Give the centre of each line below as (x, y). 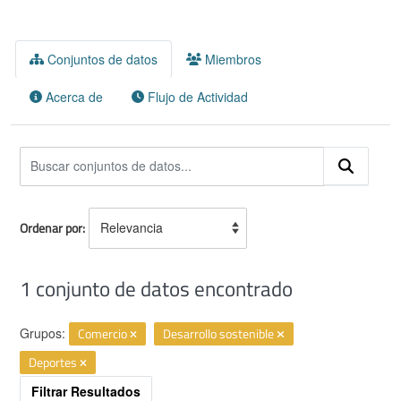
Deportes (54, 362)
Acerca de (73, 96)
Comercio (104, 333)
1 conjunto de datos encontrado (156, 288)
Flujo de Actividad (196, 96)
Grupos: (43, 333)
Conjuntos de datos (100, 59)
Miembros (232, 59)
